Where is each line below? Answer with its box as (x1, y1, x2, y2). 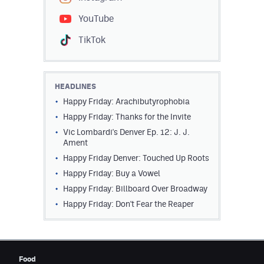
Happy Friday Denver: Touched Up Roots (63, 153, 209, 163)
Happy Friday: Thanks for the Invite (63, 111, 191, 121)
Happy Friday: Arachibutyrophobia (63, 96, 190, 106)
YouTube (78, 12, 114, 24)
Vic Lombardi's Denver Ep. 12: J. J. (63, 127, 190, 137)
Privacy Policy (14, 33, 65, 42)
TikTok (78, 34, 105, 45)
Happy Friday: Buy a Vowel (63, 168, 160, 178)
